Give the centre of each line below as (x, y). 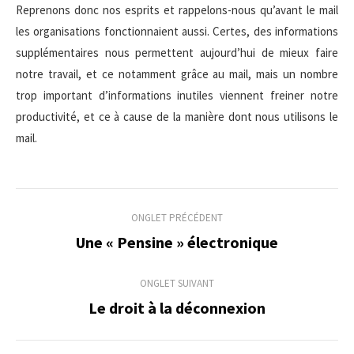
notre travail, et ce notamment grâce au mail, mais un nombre (177, 74)
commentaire (92, 274)
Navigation (78, 205)
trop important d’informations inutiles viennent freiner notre (177, 95)
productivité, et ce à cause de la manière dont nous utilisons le (177, 117)
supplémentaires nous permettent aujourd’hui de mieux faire (177, 53)
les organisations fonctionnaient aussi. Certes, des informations (177, 31)
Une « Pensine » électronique (177, 242)
